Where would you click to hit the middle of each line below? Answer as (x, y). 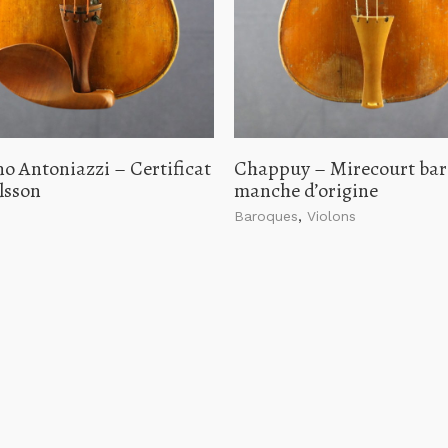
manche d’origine (306, 191)
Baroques (266, 216)
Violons (331, 216)
